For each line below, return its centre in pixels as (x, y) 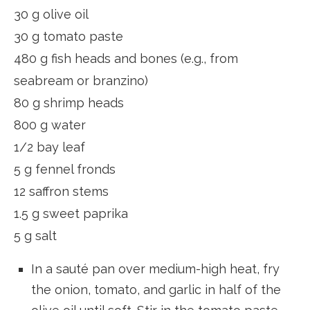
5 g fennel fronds (65, 169)
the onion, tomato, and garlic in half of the (156, 289)
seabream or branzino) (81, 80)
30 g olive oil (51, 14)
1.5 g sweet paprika (71, 213)
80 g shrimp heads (69, 102)
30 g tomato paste (69, 36)
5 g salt (35, 235)
